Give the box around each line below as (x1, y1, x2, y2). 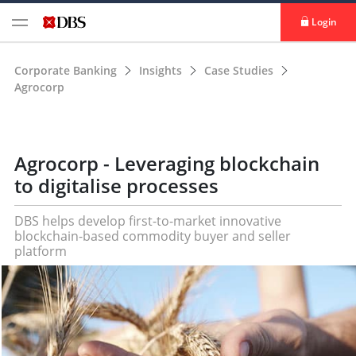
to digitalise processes (14, 172, 219, 199)
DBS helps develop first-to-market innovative (14, 212, 281, 230)
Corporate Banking (14, 63, 117, 78)
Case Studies (204, 63, 277, 78)
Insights (139, 63, 185, 78)
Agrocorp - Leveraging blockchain (14, 150, 319, 176)
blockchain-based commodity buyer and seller (14, 227, 291, 245)
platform (14, 242, 67, 260)
